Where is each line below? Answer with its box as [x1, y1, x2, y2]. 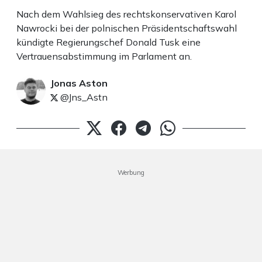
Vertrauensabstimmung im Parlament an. [16, 50, 192, 62]
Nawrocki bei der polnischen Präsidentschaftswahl [16, 22, 237, 34]
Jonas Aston [50, 77, 108, 89]
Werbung [118, 168, 144, 177]
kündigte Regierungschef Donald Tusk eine [16, 36, 201, 48]
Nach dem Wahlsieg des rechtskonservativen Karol [16, 8, 236, 20]
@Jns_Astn [58, 91, 108, 103]
